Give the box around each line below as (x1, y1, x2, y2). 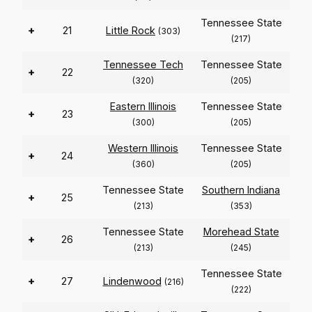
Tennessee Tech (103, 58, 183, 71)
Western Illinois (108, 142, 178, 155)
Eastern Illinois (110, 100, 176, 113)
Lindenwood (102, 275, 162, 288)
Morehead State (203, 226, 279, 238)
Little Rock (106, 24, 155, 37)
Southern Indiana (202, 184, 280, 196)
